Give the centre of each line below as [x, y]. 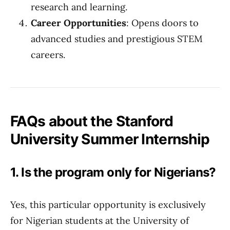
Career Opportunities [79, 23]
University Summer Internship [110, 139]
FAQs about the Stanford [92, 121]
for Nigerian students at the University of [100, 221]
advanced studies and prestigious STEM [117, 39]
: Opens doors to [162, 23]
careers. [48, 55]
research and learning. [79, 7]
